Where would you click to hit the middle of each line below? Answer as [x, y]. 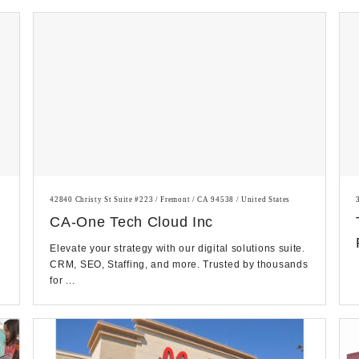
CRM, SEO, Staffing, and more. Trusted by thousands [179, 265]
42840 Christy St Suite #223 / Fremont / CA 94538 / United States [170, 200]
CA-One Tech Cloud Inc [132, 222]
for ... [63, 281]
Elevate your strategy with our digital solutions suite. [177, 249]
